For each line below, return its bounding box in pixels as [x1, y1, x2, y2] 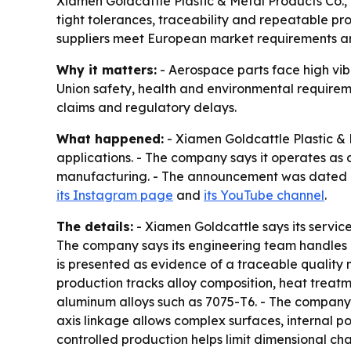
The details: [56, 218, 133, 234]
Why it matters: [56, 61, 157, 78]
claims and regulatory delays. [56, 99, 237, 115]
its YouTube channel [204, 186, 324, 203]
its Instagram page [56, 186, 173, 203]
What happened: [56, 130, 164, 147]
